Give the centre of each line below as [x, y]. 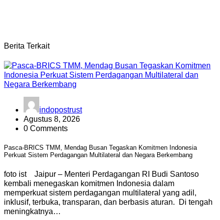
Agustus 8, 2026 [52, 119]
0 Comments [46, 128]
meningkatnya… [32, 212]
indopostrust [61, 110]
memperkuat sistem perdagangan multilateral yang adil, [100, 193]
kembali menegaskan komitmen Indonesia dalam [89, 184]
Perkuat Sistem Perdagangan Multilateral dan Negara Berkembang [98, 155]
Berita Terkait [27, 46]
